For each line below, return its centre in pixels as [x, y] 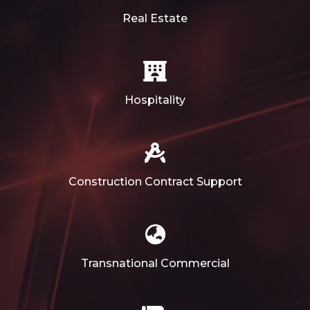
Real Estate [155, 19]
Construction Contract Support [155, 182]
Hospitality [155, 100]
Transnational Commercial [155, 264]
